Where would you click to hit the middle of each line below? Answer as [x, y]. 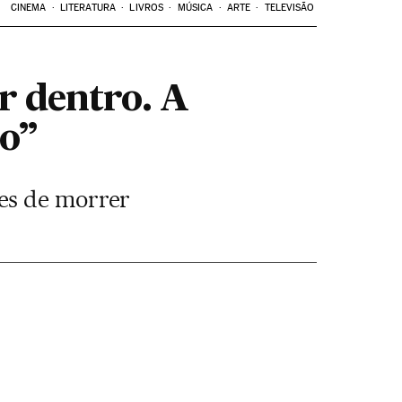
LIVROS [147, 8]
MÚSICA [195, 8]
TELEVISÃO [289, 8]
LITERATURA [87, 8]
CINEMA [28, 8]
